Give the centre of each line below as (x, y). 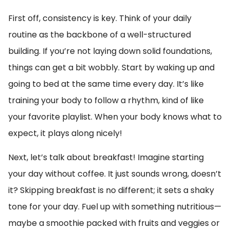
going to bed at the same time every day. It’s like (106, 84)
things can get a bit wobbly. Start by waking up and (111, 68)
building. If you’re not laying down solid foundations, (110, 51)
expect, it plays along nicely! (65, 133)
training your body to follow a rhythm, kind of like (106, 100)
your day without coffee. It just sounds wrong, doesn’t (115, 174)
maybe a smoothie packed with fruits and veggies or (114, 223)
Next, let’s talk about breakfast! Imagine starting (106, 157)
